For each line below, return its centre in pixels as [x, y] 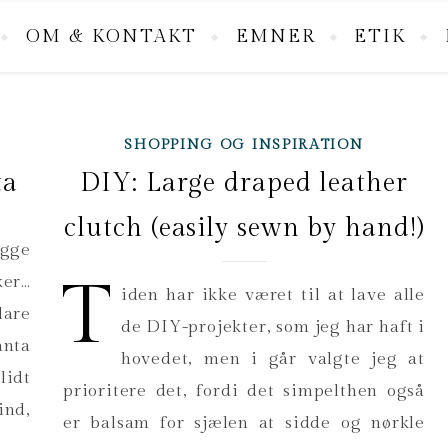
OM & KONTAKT [111, 36]
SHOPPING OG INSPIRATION [244, 145]
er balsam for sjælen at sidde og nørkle [244, 423]
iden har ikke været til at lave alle [272, 295]
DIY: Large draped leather [244, 183]
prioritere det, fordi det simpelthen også [244, 391]
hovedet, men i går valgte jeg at [272, 359]
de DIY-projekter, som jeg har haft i [272, 327]
